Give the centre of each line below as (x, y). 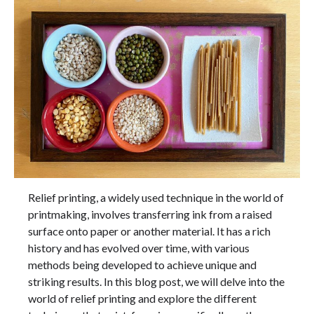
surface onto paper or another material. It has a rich (149, 231)
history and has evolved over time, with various (139, 248)
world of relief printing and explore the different (142, 299)
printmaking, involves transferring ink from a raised (150, 214)
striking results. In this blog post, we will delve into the (156, 282)
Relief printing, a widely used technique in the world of (156, 198)
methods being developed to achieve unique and (142, 265)
